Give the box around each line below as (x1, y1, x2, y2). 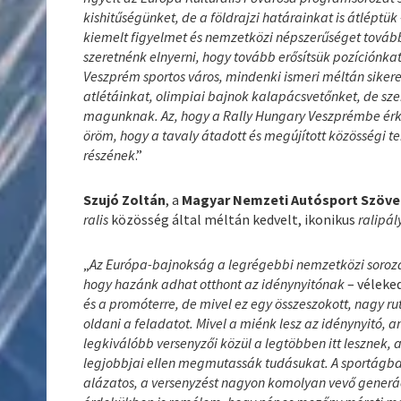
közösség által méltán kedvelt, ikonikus (111, 209, 359, 228)
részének (83, 145, 136, 164)
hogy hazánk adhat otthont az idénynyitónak (83, 274, 348, 293)
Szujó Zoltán (83, 190, 166, 209)
